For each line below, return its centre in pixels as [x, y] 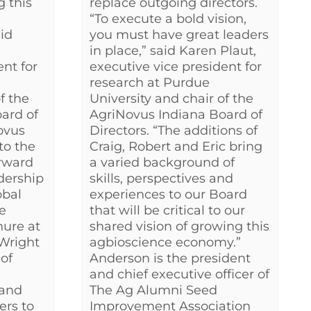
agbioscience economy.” [165, 243]
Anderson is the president [170, 259]
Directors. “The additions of [174, 131]
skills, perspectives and [161, 179]
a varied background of [162, 163]
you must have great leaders [179, 35]
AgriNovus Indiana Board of [176, 115]
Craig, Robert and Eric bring [176, 147]
